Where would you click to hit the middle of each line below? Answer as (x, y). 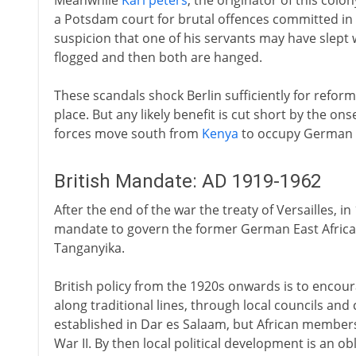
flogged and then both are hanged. (158, 57)
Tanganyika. (89, 248)
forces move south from (128, 133)
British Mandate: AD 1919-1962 (187, 181)
